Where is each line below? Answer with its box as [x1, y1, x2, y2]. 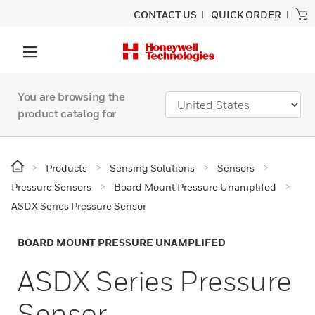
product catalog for [18, 106, 116, 120]
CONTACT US [134, 8, 197, 20]
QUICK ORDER [211, 8, 281, 20]
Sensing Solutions [110, 162, 195, 174]
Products [46, 162, 87, 174]
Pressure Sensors [11, 181, 91, 193]
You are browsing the [18, 89, 125, 103]
